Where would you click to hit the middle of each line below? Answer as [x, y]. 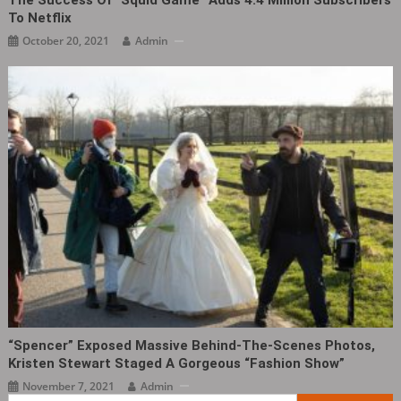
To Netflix [40, 18]
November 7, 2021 [69, 386]
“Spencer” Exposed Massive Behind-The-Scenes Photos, [192, 345]
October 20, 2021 [66, 41]
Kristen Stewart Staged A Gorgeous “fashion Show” [177, 363]
